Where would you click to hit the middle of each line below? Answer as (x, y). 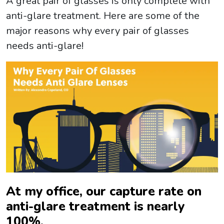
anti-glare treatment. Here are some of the (103, 16)
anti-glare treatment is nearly (95, 206)
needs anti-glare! (45, 46)
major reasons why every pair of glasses (97, 31)
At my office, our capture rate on (104, 191)
